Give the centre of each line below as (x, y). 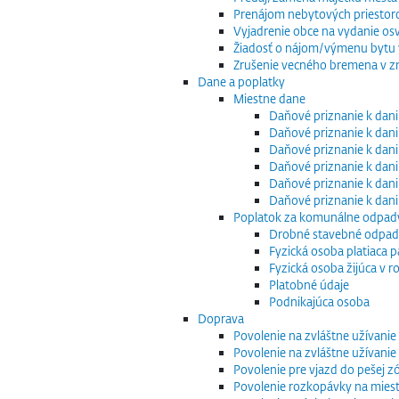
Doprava (221, 318)
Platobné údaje (309, 285)
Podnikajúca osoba (319, 301)
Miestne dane (269, 98)
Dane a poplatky (241, 81)
